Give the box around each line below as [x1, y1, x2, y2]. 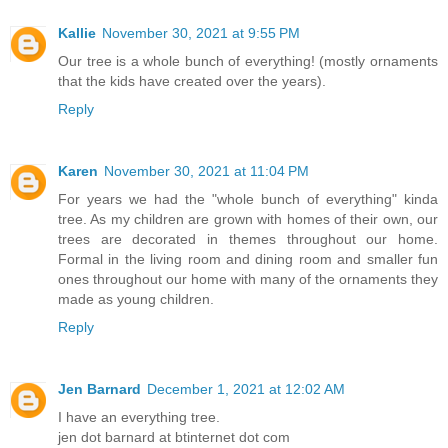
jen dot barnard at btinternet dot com [58, 428, 290, 445]
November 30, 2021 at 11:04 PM [104, 162, 309, 179]
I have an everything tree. [58, 408, 220, 425]
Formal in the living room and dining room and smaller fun [58, 250, 438, 267]
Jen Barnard [58, 380, 141, 397]
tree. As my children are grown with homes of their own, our [58, 210, 438, 227]
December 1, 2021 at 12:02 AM [147, 380, 345, 397]
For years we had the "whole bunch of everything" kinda [58, 190, 438, 207]
